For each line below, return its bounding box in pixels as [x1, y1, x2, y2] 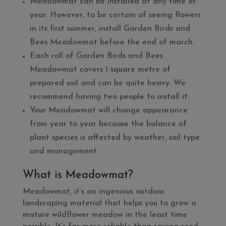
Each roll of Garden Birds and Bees [29, 52, 163, 60]
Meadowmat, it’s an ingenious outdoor [22, 188, 165, 196]
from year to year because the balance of [29, 120, 187, 128]
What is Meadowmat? [22, 169, 133, 181]
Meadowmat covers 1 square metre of [29, 66, 171, 74]
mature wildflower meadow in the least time [22, 211, 187, 219]
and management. [29, 147, 98, 155]
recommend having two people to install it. [29, 93, 189, 101]
